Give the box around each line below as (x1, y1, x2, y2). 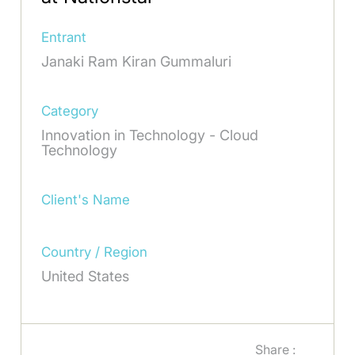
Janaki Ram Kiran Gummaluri (41, 53, 232, 71)
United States (41, 268, 130, 285)
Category (41, 103, 99, 120)
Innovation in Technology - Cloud (41, 127, 259, 144)
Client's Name (41, 192, 131, 208)
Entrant (41, 29, 87, 46)
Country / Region (41, 244, 148, 261)
